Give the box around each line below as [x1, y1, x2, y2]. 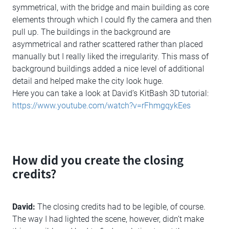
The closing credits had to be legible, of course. [35, 202, 205, 212]
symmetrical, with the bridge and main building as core [12, 3, 209, 13]
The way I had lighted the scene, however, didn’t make [12, 214, 204, 224]
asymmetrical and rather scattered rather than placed [12, 39, 203, 50]
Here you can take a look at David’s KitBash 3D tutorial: [12, 88, 209, 99]
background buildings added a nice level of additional [12, 64, 204, 74]
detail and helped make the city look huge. [12, 76, 164, 86]
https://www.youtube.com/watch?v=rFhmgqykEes [12, 101, 191, 111]
